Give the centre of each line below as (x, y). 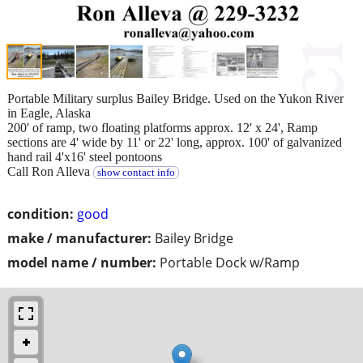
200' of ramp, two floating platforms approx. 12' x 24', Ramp (162, 127)
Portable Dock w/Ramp (230, 262)
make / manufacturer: (79, 238)
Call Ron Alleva (50, 171)
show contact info (136, 172)
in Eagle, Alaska (49, 113)
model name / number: (82, 262)
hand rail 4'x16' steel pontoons (85, 156)
